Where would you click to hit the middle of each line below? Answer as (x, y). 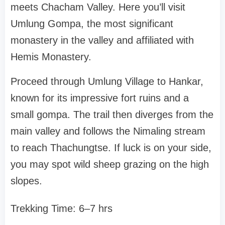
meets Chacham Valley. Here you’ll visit (98, 7)
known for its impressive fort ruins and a (100, 98)
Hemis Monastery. (51, 57)
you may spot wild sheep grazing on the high (110, 164)
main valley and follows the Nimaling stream (108, 131)
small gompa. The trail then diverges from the (112, 115)
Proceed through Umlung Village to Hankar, (107, 82)
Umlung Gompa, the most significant (92, 24)
